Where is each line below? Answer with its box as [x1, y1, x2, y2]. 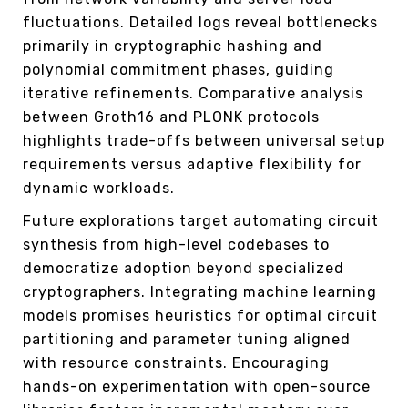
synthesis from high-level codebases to [23, 235, 330, 253]
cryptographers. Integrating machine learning [23, 282, 377, 301]
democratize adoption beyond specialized [23, 259, 344, 277]
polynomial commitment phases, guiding [23, 60, 334, 78]
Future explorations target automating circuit [23, 211, 379, 229]
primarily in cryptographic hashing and [23, 36, 322, 55]
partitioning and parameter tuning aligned [23, 330, 351, 348]
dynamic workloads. [23, 178, 175, 197]
